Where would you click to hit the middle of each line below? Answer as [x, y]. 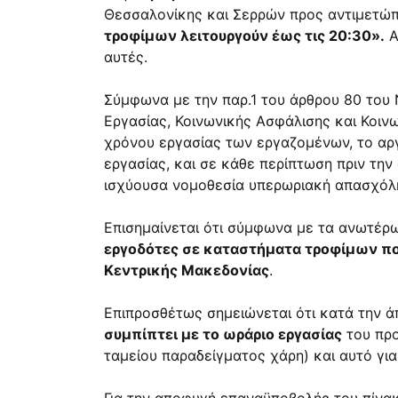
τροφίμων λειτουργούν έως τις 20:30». [244, 36]
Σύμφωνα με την [163, 100]
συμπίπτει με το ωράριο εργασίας [223, 334]
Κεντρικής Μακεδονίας [187, 271]
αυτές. [126, 57]
